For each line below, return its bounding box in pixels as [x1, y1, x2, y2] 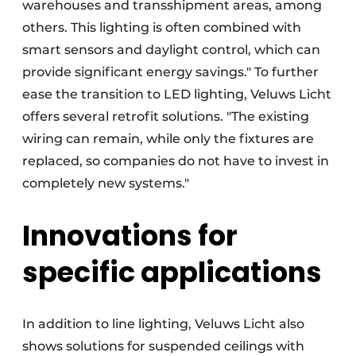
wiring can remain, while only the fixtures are [22, 130, 314, 146]
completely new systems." [22, 175, 189, 191]
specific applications [22, 252, 322, 292]
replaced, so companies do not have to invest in [22, 153, 329, 168]
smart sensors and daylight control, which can [22, 41, 320, 57]
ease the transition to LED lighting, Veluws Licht [22, 86, 331, 102]
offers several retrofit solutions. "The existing [22, 108, 309, 124]
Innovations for [22, 215, 238, 255]
